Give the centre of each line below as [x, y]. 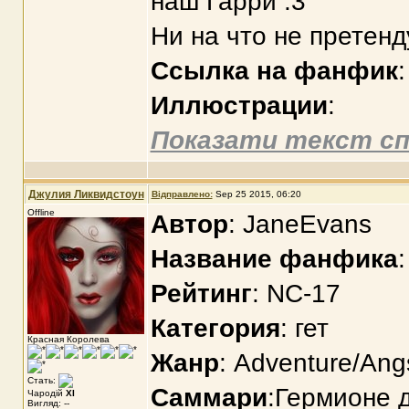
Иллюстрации [239, 105]
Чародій [46, 393]
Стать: [42, 380]
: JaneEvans [299, 224]
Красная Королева [68, 339]
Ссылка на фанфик [274, 71]
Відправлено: [182, 194]
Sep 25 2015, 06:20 [258, 194]
